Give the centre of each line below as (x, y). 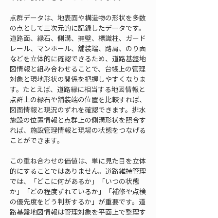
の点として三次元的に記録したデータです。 (78, 28)
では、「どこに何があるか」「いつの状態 (74, 181)
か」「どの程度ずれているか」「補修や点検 (78, 191)
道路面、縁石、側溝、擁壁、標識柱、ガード (78, 38)
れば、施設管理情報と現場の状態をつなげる (78, 130)
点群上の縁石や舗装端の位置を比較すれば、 (78, 99)
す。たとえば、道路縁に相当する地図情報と (78, 89)
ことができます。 (37, 140)
